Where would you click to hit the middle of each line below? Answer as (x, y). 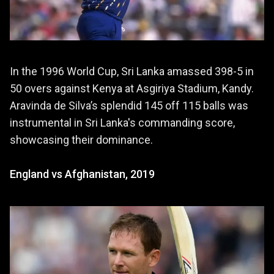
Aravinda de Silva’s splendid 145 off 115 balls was (129, 105)
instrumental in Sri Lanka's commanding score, (122, 122)
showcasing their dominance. (81, 139)
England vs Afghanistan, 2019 (82, 174)
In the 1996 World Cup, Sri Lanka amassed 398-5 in (132, 71)
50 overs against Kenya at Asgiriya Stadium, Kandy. (132, 88)
